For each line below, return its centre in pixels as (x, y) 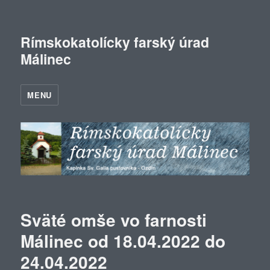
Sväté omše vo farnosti (114, 220)
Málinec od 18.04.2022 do (123, 241)
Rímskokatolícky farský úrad (115, 42)
